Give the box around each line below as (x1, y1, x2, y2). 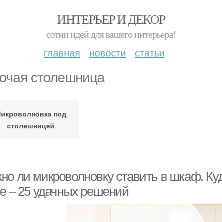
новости (89, 45, 126, 59)
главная (44, 45, 80, 59)
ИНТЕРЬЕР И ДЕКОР (57, 10, 165, 27)
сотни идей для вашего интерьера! (46, 27, 176, 41)
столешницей (6, 120, 55, 130)
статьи (135, 45, 165, 59)
